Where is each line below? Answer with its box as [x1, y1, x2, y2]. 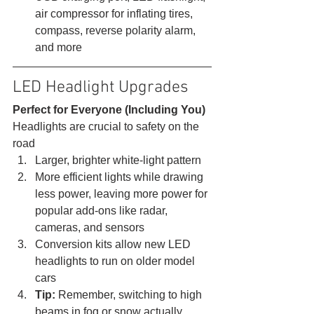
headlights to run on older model [35, 254, 198, 267]
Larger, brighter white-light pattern [35, 153, 201, 166]
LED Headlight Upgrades [13, 77, 193, 97]
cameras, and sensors [35, 221, 144, 233]
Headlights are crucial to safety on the [13, 120, 202, 132]
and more [35, 41, 85, 53]
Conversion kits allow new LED [35, 238, 193, 250]
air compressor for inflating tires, [35, 7, 196, 20]
